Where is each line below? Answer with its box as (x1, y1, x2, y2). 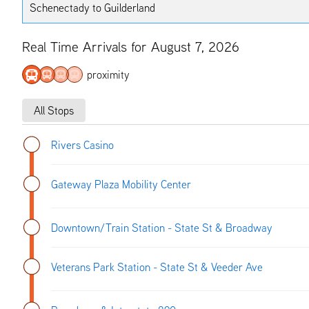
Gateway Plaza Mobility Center (51, 177, 191, 191)
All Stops (34, 103, 74, 117)
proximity (87, 67, 130, 81)
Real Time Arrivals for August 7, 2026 (22, 37, 239, 55)
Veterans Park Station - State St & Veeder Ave (51, 259, 263, 274)
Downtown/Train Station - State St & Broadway (51, 220, 272, 235)
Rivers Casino (51, 137, 114, 152)
